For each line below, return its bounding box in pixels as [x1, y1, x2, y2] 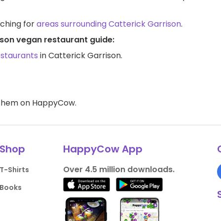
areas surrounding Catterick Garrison [37, 18, 181, 30]
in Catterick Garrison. [38, 50, 122, 61]
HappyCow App [63, 142, 143, 156]
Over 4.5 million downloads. [63, 164, 175, 175]
